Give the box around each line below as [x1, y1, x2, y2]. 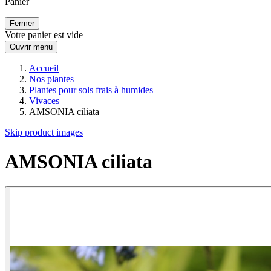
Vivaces [29, 96, 59, 106]
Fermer [10, 19, 34, 28]
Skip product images [5, 127, 83, 137]
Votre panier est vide [5, 30, 83, 40]
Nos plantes [29, 74, 74, 84]
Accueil [29, 63, 59, 73]
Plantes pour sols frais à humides [29, 85, 153, 95]
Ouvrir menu [10, 42, 53, 51]
